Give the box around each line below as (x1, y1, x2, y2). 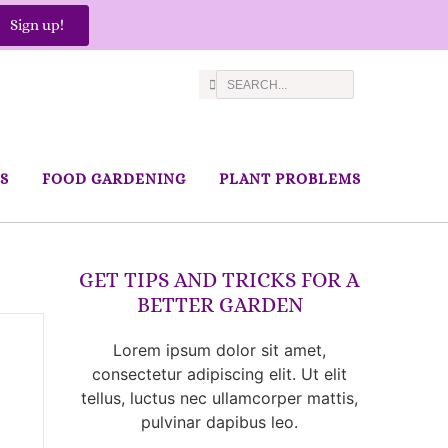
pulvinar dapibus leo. (141, 412, 299, 432)
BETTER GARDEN (136, 293, 303, 317)
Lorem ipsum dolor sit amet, (113, 340, 327, 360)
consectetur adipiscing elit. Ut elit (92, 364, 348, 384)
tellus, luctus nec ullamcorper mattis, (81, 388, 359, 408)
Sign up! (10, 15, 65, 34)
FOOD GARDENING (41, 170, 186, 188)
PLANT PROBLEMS (218, 170, 361, 188)
